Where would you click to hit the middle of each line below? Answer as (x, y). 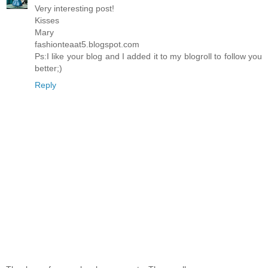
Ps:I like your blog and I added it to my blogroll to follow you (148, 56)
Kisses (47, 20)
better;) (48, 68)
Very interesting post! (74, 8)
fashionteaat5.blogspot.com (87, 44)
